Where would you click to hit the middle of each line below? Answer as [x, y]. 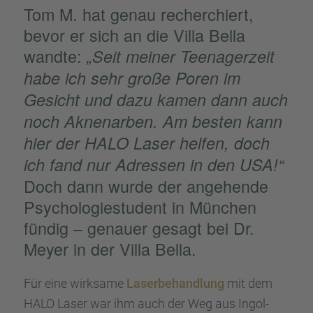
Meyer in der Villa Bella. [110, 249]
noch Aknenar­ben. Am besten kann [153, 122]
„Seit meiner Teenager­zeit [180, 57]
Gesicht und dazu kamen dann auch [155, 100]
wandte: [55, 56]
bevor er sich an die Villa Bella [134, 35]
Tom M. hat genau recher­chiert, [138, 14]
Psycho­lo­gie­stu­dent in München [140, 207]
